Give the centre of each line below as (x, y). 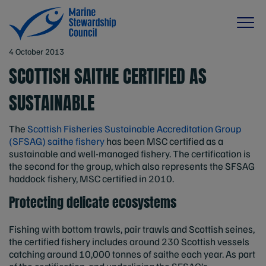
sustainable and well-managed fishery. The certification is (130, 153)
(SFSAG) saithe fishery (57, 141)
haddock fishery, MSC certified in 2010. (91, 178)
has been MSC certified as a (164, 141)
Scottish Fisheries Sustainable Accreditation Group (134, 129)
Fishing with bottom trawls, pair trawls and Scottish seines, (132, 229)
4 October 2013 (37, 51)
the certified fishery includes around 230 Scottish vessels (129, 241)
